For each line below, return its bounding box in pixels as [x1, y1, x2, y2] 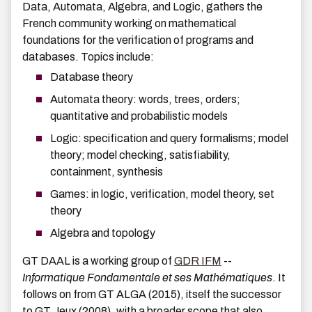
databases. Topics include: [22, 51, 154, 63]
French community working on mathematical [22, 17, 236, 30]
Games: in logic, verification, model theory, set [50, 188, 274, 201]
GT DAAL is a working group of [22, 255, 174, 267]
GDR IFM [174, 255, 221, 267]
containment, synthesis [50, 166, 163, 178]
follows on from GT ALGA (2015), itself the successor [22, 288, 281, 301]
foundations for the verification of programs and [22, 34, 253, 47]
